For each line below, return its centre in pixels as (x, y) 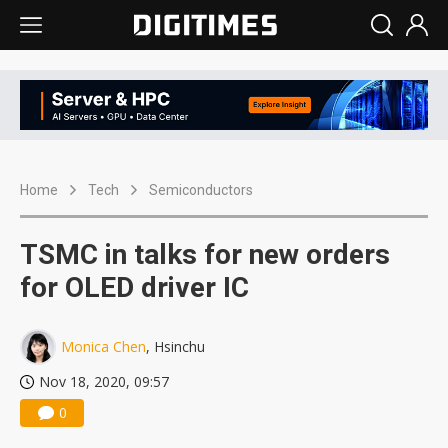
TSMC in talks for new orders (205, 255)
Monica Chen (103, 347)
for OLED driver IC (134, 288)
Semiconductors (201, 190)
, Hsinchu (175, 347)
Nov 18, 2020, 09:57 (104, 382)
